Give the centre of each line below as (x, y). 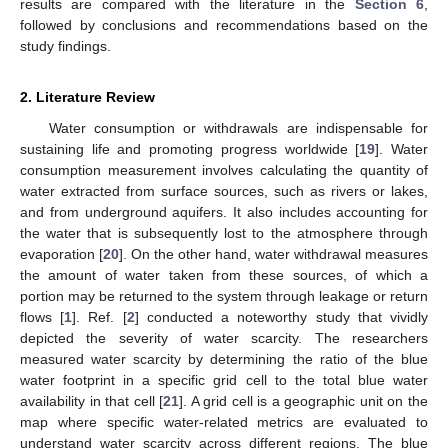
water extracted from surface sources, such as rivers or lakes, (224, 190)
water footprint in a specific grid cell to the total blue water (224, 379)
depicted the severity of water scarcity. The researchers (224, 337)
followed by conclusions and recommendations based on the (224, 24)
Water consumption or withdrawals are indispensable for (238, 127)
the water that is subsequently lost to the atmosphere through (224, 232)
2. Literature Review (87, 96)
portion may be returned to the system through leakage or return (224, 295)
